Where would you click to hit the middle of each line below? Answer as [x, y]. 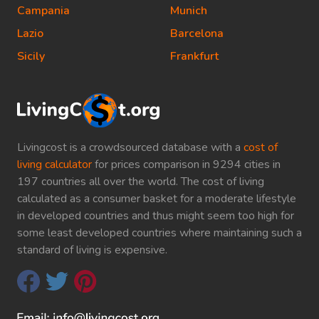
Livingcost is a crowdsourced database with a [130, 147]
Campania [43, 11]
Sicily [31, 56]
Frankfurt [194, 56]
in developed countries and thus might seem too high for [156, 215]
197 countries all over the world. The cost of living [141, 181]
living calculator [54, 164]
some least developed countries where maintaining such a [159, 232]
